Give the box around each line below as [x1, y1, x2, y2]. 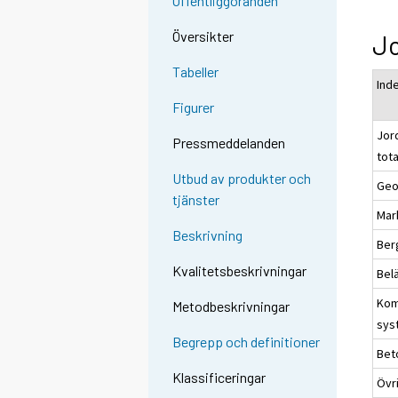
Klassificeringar [172, 369, 267, 386]
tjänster [172, 191, 220, 209]
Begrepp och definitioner [172, 333, 321, 351]
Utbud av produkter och [172, 170, 312, 187]
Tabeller [172, 63, 219, 81]
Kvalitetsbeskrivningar [172, 262, 307, 280]
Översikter [172, 28, 235, 45]
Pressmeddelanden [172, 134, 286, 152]
